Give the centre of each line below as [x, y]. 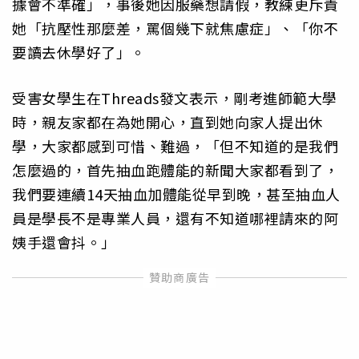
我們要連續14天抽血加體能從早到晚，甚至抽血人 [176, 194]
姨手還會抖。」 [64, 242]
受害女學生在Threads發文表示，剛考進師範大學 [175, 97]
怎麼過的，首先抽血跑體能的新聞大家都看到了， [175, 169]
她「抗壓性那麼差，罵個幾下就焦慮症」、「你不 [175, 28]
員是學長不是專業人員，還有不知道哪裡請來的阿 [175, 218]
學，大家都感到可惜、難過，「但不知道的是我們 [175, 145]
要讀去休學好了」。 [79, 52]
